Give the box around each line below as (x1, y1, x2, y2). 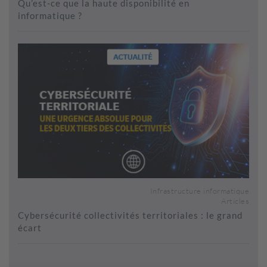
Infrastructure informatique (150, 185, 249, 195)
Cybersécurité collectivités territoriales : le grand (18, 209, 243, 221)
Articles (221, 195, 249, 206)
